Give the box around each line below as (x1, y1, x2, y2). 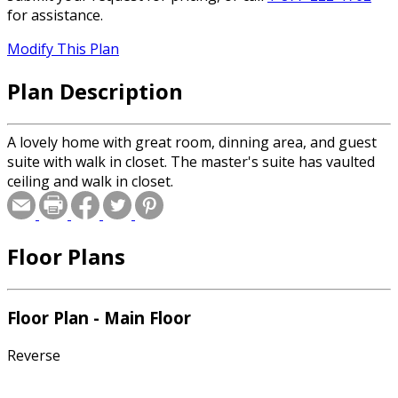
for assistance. (7, 5, 103, 26)
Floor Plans (7, 241, 125, 271)
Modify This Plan (7, 39, 119, 60)
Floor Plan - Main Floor (7, 306, 191, 330)
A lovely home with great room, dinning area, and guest (7, 131, 377, 152)
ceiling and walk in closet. (7, 171, 173, 191)
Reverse (7, 346, 60, 366)
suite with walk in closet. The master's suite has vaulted (7, 151, 375, 171)
